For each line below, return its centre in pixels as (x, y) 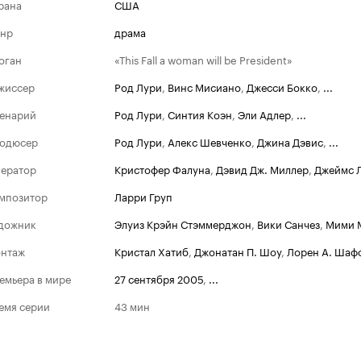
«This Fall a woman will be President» (203, 59)
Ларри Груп (143, 196)
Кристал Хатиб (151, 251)
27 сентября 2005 (159, 278)
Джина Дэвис (290, 141)
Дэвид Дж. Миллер (262, 168)
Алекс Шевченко (210, 141)
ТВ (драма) (332, 337)
